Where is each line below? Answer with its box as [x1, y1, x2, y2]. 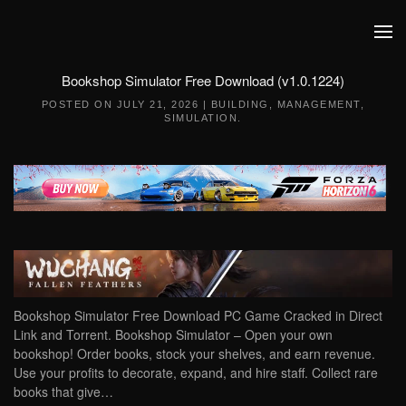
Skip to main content [41, 41, 158, 59]
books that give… [14, 382, 113, 401]
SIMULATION [164, 112, 238, 123]
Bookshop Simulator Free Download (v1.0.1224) [62, 71, 344, 90]
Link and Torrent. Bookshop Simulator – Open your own [14, 324, 333, 343]
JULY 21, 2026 [116, 99, 199, 110]
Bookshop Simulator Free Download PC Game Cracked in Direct [14, 305, 382, 324]
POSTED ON [41, 99, 117, 110]
